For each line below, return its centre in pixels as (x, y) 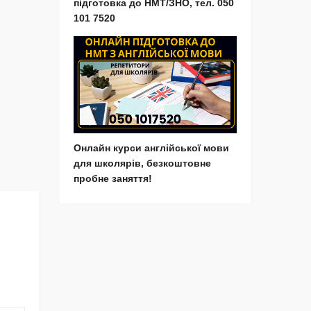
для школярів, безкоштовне (142, 163)
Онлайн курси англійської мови (151, 148)
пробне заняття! (113, 179)
